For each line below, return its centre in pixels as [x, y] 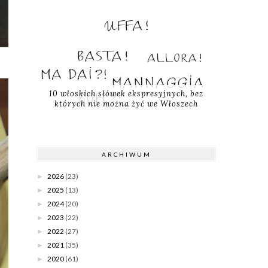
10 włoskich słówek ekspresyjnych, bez [126, 94]
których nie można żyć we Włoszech [126, 104]
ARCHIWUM [126, 155]
